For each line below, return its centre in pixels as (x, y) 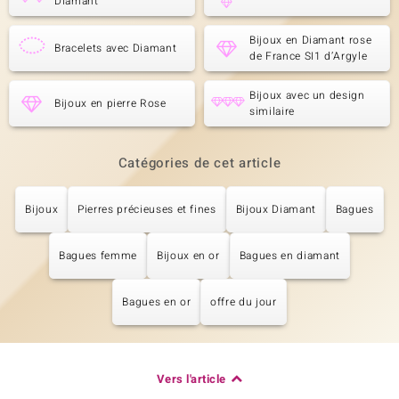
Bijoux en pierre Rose (110, 103)
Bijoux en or (188, 256)
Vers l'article (191, 379)
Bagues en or (157, 302)
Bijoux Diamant (276, 209)
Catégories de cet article (199, 163)
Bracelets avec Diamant (116, 48)
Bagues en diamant (289, 256)
